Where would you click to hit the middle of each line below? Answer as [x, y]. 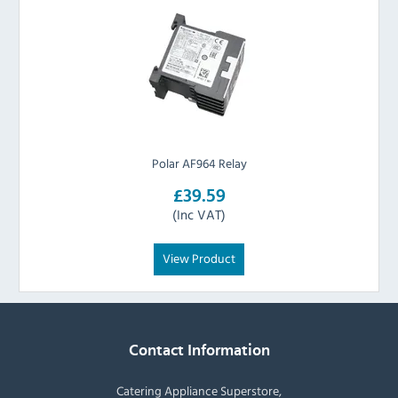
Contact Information [199, 351]
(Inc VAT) [199, 215]
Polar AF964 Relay [199, 163]
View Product [199, 259]
